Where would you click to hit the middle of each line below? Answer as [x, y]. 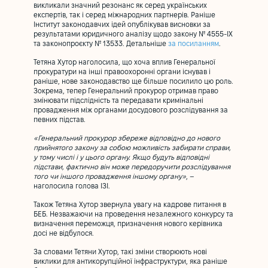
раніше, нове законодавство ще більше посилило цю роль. [133, 82]
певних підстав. [60, 120]
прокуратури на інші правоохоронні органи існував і [122, 72]
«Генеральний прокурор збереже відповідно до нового [127, 138]
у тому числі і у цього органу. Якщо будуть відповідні [121, 158]
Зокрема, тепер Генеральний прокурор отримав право [126, 91]
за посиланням [194, 44]
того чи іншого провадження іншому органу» [110, 177]
